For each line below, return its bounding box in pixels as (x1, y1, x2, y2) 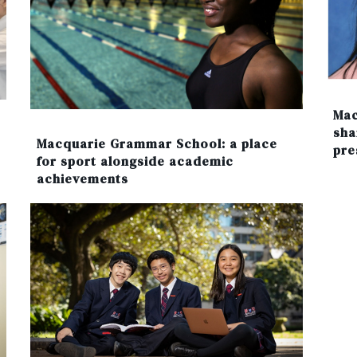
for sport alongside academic (36, 151, 233, 170)
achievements (36, 169, 128, 187)
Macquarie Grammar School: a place (36, 134, 277, 152)
